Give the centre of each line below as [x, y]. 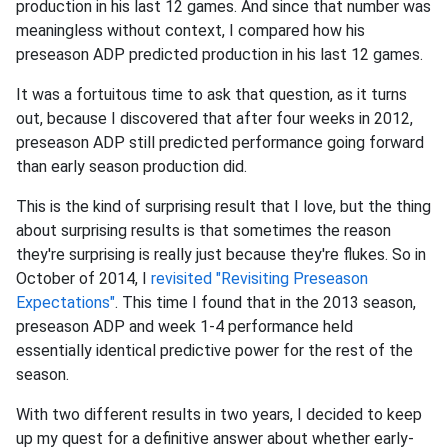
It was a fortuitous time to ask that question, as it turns [211, 94]
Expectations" [65, 302]
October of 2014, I [83, 278]
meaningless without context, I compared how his [190, 30]
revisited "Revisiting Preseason [259, 278]
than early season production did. [131, 166]
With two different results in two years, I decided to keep [219, 414]
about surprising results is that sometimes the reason [203, 230]
